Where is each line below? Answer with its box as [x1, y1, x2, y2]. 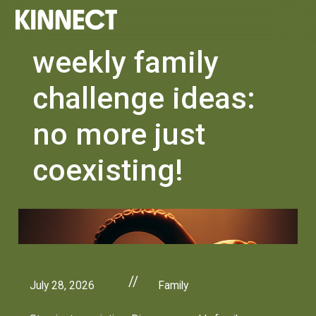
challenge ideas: [32, 80, 256, 116]
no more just [32, 116, 206, 152]
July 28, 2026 [30, 279, 95, 293]
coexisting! [32, 152, 184, 188]
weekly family [32, 44, 219, 80]
